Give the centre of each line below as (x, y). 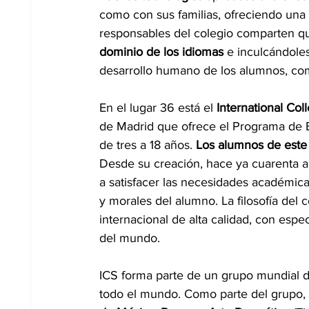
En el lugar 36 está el (156, 107)
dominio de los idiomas (161, 51)
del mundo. (130, 238)
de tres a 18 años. (148, 144)
